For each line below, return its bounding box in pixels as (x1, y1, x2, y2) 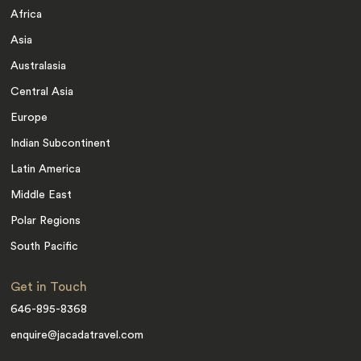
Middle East (10, 189, 73, 201)
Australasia (10, 60, 67, 72)
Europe (10, 111, 48, 123)
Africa (10, 8, 43, 20)
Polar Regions (10, 214, 81, 226)
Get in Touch (10, 280, 88, 293)
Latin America (10, 163, 81, 175)
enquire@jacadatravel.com (10, 330, 144, 342)
